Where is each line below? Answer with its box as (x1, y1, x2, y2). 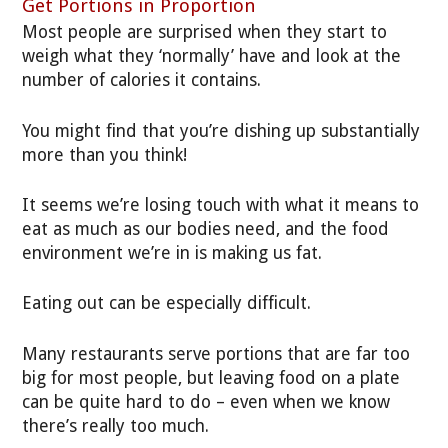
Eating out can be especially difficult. (22, 293, 312, 314)
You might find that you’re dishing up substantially (22, 120, 421, 141)
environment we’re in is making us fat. (22, 243, 323, 264)
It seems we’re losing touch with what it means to (22, 195, 420, 216)
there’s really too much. (22, 415, 210, 436)
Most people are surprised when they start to (22, 22, 388, 43)
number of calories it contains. (22, 70, 262, 91)
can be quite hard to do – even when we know (22, 391, 391, 412)
